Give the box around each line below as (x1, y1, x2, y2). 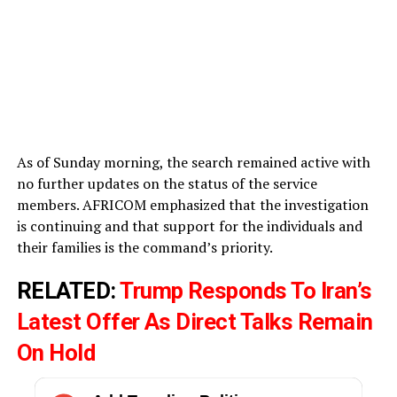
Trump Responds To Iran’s (120, 276, 372, 304)
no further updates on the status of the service (16, 173, 317, 193)
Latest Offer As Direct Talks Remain (16, 307, 373, 335)
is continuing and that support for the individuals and (16, 215, 362, 236)
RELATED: (16, 276, 121, 304)
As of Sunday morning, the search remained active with (16, 152, 370, 172)
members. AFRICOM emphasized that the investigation (16, 194, 369, 214)
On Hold (16, 339, 96, 366)
